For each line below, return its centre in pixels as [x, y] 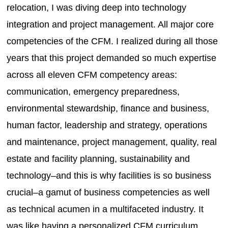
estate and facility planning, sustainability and [98, 159]
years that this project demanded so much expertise [112, 58]
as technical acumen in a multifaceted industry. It [105, 209]
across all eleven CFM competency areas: [92, 75]
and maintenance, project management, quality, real [112, 142]
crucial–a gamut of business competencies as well [108, 192]
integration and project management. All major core [110, 24]
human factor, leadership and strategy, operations [107, 125]
